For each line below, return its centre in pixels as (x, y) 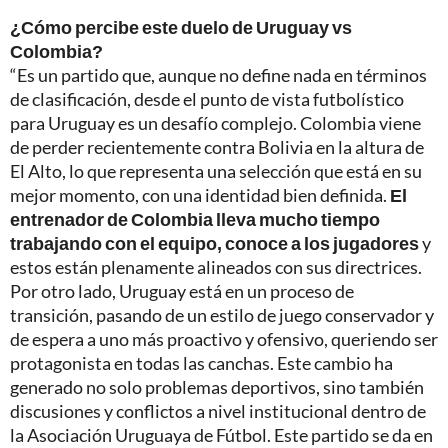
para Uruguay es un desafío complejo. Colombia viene (215, 122)
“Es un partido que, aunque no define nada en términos (218, 74)
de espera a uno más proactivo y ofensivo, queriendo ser (224, 338)
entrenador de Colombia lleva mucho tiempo (195, 218)
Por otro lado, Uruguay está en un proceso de (182, 290)
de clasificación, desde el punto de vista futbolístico (207, 98)
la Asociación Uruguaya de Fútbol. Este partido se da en (221, 434)
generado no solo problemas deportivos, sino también (217, 386)
